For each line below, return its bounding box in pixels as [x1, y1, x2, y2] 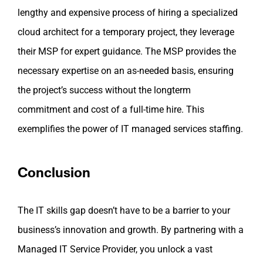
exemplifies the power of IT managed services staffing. [18, 123, 243, 135]
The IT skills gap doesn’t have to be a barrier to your [18, 205, 230, 217]
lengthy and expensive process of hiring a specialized [18, 7, 238, 19]
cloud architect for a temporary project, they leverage [18, 26, 234, 38]
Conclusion [18, 164, 90, 181]
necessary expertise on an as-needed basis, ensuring [18, 65, 234, 77]
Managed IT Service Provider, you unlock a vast [18, 244, 213, 255]
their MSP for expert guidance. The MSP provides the [18, 46, 236, 58]
